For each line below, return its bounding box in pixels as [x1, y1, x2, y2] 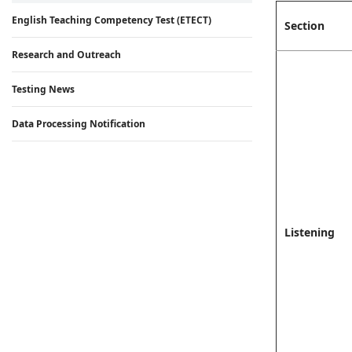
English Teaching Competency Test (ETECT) [12, 13, 211, 27]
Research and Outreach [12, 48, 121, 61]
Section [284, 18, 324, 33]
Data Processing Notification [12, 117, 145, 130]
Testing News [12, 82, 75, 96]
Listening [284, 225, 335, 240]
